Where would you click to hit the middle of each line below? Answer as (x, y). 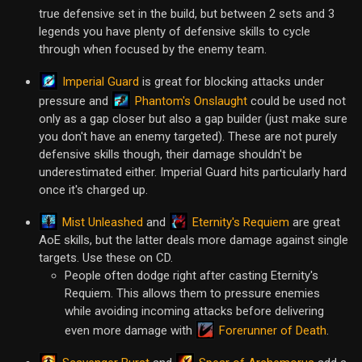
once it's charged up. (93, 190)
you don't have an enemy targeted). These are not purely (188, 137)
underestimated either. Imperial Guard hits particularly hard (193, 173)
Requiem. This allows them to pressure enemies (192, 294)
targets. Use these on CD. (106, 258)
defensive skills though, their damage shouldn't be (170, 155)
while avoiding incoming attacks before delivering (194, 311)
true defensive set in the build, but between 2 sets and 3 (187, 14)
